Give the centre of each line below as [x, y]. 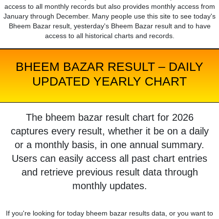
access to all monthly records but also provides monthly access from [109, 7]
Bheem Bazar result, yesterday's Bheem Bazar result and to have [109, 26]
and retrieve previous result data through [109, 172]
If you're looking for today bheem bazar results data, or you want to [109, 213]
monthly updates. [109, 186]
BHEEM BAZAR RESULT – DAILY [109, 67]
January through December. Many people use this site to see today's [109, 16]
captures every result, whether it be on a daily [109, 131]
